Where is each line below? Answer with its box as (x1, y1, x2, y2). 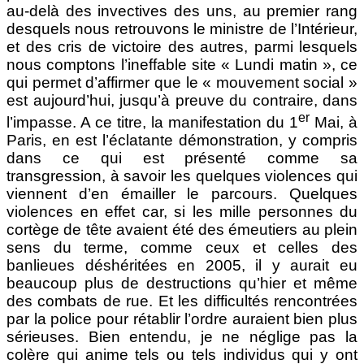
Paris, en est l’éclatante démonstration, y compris (6, 131, 357, 149)
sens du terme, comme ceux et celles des (6, 238, 357, 256)
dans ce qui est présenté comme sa (6, 149, 357, 167)
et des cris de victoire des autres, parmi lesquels (6, 38, 357, 56)
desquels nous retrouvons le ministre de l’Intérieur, (6, 20, 357, 38)
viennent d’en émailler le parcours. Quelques (6, 184, 357, 202)
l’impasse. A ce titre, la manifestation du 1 (6, 113, 298, 131)
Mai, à (310, 113, 357, 131)
